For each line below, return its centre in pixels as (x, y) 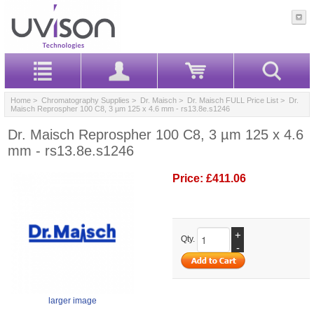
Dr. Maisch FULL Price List (233, 100)
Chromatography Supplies (86, 100)
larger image (73, 300)
